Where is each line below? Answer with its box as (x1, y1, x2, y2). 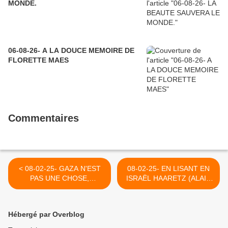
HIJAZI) (47, 203, 72, 212)
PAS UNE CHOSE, (30, 174, 89, 183)
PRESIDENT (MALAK (25, 193, 94, 202)
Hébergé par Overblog (8, 210, 84, 219)
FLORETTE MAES (8, 56, 69, 65)
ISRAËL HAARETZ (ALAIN (126, 174, 211, 183)
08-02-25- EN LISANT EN (127, 164, 210, 173)
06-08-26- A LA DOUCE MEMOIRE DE (8, 46, 134, 55)
